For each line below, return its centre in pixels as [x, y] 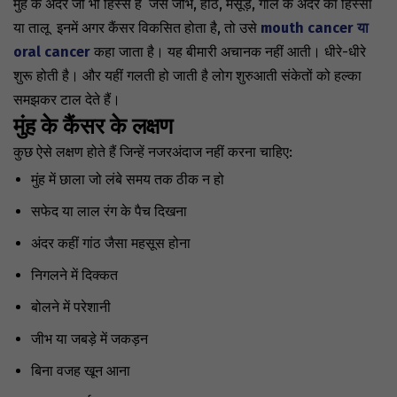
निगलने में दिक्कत [74, 276]
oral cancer [52, 52]
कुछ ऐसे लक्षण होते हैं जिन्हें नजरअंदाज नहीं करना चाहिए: [153, 152]
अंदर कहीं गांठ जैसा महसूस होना [111, 244]
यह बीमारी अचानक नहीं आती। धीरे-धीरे [267, 52]
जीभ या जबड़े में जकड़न [90, 339]
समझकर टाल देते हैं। [67, 100]
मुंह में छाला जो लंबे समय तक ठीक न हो [128, 180]
